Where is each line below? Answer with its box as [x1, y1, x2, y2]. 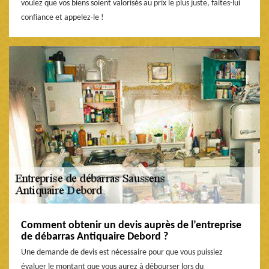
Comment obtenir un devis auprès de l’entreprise [21, 220, 241, 232]
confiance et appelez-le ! [21, 13, 104, 23]
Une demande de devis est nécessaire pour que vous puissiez [21, 248, 223, 258]
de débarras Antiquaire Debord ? [21, 231, 168, 243]
